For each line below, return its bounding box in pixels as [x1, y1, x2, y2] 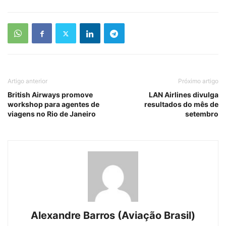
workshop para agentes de [8, 100, 99, 108]
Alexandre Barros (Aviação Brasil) [31, 209, 195, 221]
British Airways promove [8, 90, 93, 99]
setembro [185, 109, 218, 118]
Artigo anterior [8, 77, 47, 85]
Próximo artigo [178, 77, 218, 85]
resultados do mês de [144, 100, 218, 108]
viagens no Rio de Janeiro [8, 109, 96, 118]
